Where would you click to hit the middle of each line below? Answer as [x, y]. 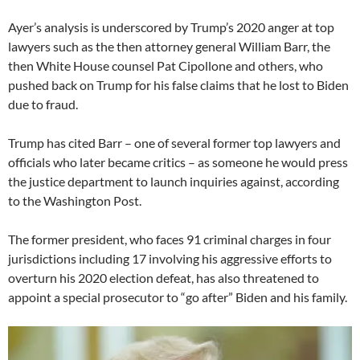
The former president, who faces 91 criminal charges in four [170, 239]
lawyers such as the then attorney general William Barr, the [169, 46]
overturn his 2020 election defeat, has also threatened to [164, 277]
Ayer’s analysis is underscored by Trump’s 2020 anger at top [171, 27]
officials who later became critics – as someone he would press [178, 162]
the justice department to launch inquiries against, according [174, 181]
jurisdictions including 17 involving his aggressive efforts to [170, 258]
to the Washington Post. [75, 200]
